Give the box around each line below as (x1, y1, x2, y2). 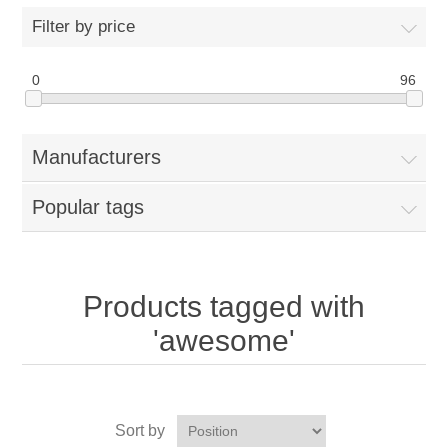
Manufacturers (32, 146, 162, 169)
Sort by (114, 422, 165, 440)
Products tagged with (83, 290, 365, 324)
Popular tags (32, 196, 145, 219)
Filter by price (32, 17, 136, 36)
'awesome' (153, 324, 295, 358)
